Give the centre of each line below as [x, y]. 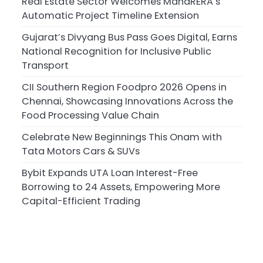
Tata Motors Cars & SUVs [80, 151]
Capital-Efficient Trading [81, 201]
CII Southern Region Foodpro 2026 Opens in [124, 87]
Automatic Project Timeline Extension [110, 15]
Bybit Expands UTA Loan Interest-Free [109, 173]
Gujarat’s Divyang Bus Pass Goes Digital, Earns [129, 37]
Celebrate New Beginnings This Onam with [122, 137]
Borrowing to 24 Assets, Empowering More [121, 187]
